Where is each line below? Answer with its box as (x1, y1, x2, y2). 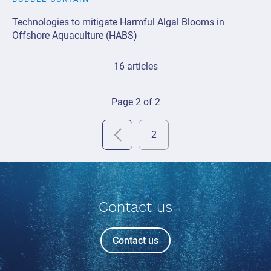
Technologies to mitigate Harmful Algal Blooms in (12, 16, 224, 28)
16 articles (113, 60, 158, 72)
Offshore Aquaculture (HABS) (12, 29, 137, 41)
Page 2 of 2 (111, 96, 160, 108)
